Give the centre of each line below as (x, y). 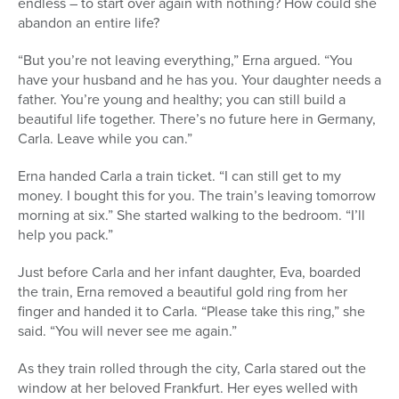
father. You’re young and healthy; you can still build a (182, 99)
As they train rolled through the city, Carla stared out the (192, 368)
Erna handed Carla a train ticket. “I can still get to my (179, 175)
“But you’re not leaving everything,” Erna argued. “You (185, 60)
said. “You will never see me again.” (127, 330)
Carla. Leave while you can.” (105, 138)
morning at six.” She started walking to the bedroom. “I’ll (191, 215)
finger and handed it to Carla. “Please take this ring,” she (191, 311)
